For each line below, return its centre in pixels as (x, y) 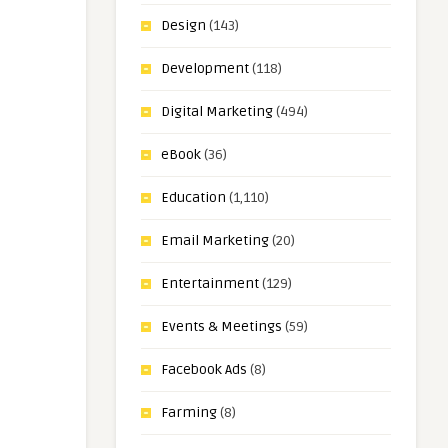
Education (193, 197)
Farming (189, 412)
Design (183, 25)
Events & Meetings (221, 326)
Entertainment (210, 283)
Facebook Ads (204, 369)
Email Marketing (215, 240)
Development (205, 68)
